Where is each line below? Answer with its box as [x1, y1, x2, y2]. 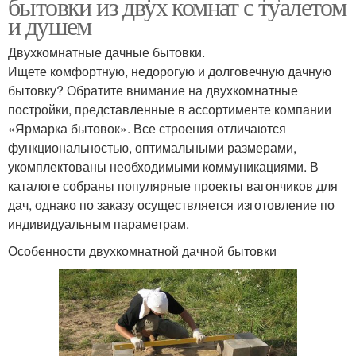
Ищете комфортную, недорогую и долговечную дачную [8, 61, 331, 80]
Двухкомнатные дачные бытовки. [8, 42, 205, 61]
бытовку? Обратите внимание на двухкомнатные [8, 80, 298, 99]
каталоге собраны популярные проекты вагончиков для [8, 176, 338, 195]
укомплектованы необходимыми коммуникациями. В [8, 157, 319, 176]
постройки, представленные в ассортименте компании [8, 99, 331, 118]
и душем [8, 7, 91, 42]
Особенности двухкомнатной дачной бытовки [8, 241, 277, 260]
